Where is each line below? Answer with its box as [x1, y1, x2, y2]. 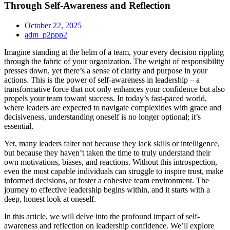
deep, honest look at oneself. [4, 194, 96, 203]
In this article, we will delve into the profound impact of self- [4, 212, 200, 221]
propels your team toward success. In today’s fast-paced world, [4, 93, 207, 103]
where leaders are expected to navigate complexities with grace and [4, 103, 221, 112]
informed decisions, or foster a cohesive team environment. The [4, 176, 209, 185]
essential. [4, 121, 33, 130]
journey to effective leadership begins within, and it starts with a [4, 185, 210, 194]
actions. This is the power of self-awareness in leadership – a [4, 75, 200, 84]
